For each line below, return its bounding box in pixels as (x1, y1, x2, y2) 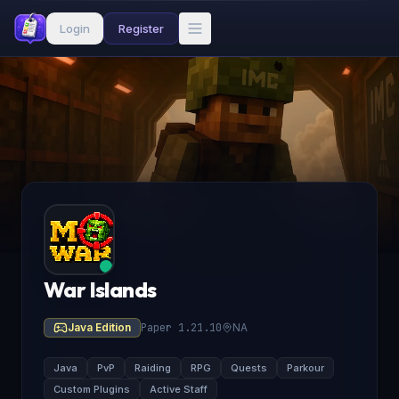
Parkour (287, 362, 324, 374)
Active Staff (150, 383, 208, 395)
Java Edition (68, 321, 131, 334)
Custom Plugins (53, 383, 130, 395)
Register (118, 20, 164, 36)
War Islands (44, 276, 157, 303)
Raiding (134, 362, 171, 374)
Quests (231, 362, 267, 374)
